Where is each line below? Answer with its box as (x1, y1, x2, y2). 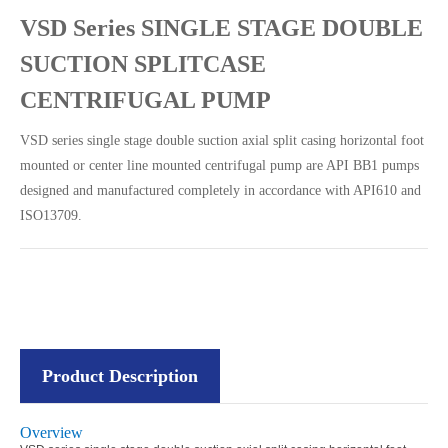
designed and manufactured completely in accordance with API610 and (20, 183, 421, 198)
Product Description (42, 366, 198, 386)
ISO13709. (20, 208, 82, 223)
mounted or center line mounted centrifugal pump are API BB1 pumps (20, 158, 419, 173)
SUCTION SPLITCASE (20, 51, 266, 77)
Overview (20, 424, 83, 441)
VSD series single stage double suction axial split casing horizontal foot (20, 133, 424, 148)
